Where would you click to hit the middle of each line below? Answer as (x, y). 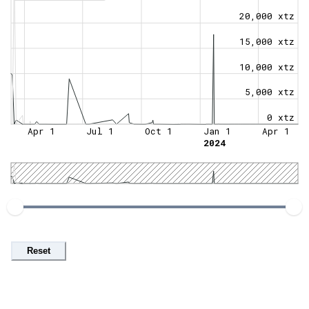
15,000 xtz (267, 41)
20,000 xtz (267, 16)
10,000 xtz (267, 67)
